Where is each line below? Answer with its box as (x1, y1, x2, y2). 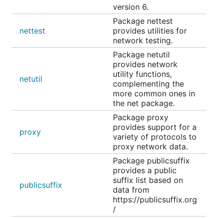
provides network (113, 59, 178, 69)
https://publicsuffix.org (113, 195, 197, 204)
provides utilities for (113, 26, 187, 36)
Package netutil (113, 50, 170, 59)
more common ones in (113, 89, 195, 98)
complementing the (113, 79, 184, 89)
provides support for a (113, 122, 197, 132)
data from (113, 185, 149, 195)
